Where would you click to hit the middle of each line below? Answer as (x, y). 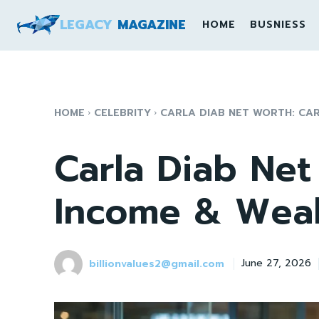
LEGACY (86, 25)
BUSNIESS (278, 25)
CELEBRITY (122, 113)
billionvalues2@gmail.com (157, 263)
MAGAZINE (152, 25)
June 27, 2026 (276, 263)
